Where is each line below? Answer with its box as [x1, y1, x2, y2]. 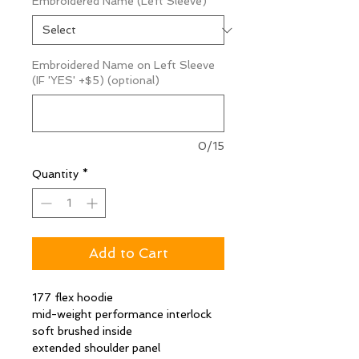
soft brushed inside [32, 325, 132, 338]
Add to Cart [88, 245, 168, 262]
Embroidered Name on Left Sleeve [32, 58, 215, 72]
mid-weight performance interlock [32, 308, 212, 321]
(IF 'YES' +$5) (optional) [32, 74, 159, 87]
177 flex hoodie [32, 291, 113, 305]
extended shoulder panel [32, 341, 160, 355]
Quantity [32, 167, 79, 181]
